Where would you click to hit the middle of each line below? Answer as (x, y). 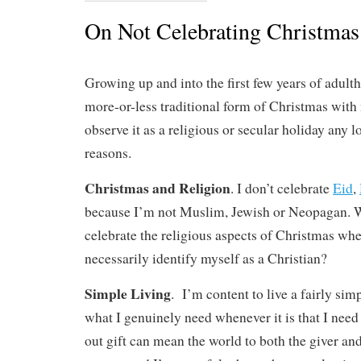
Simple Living (128, 294)
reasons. (108, 153)
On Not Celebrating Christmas (222, 30)
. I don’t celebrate (282, 189)
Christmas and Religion (158, 188)
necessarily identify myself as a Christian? (206, 259)
